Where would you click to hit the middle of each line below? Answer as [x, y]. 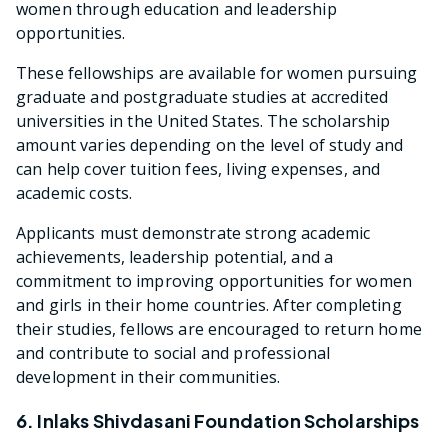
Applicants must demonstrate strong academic [193, 233]
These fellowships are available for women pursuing [217, 73]
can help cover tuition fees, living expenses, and [198, 169]
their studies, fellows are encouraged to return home [219, 329]
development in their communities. [148, 377]
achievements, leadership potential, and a [175, 257]
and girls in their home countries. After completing [209, 305]
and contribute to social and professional [173, 353]
